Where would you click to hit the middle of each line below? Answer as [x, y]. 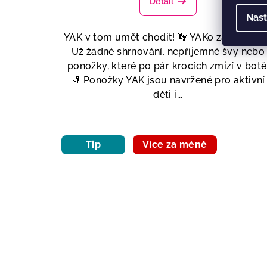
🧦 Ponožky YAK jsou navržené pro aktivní [168, 80]
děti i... [168, 95]
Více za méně [175, 145]
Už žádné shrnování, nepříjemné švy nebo [168, 52]
